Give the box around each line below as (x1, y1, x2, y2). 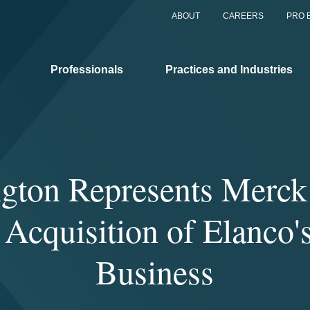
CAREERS (223, 11, 264, 21)
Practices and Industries (165, 63, 293, 75)
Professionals (51, 63, 123, 75)
